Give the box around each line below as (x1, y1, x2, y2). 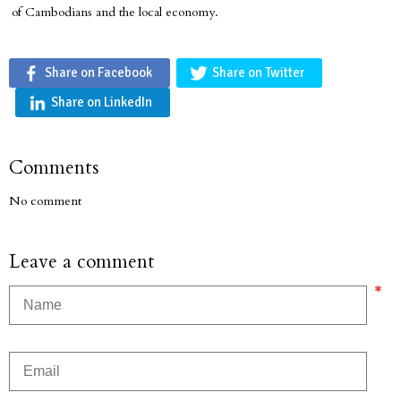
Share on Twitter (212, 64, 304, 81)
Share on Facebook (45, 64, 152, 81)
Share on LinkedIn (51, 94, 152, 110)
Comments (9, 155, 99, 181)
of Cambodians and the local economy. (12, 4, 218, 21)
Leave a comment (9, 249, 155, 275)
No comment (9, 192, 81, 209)
